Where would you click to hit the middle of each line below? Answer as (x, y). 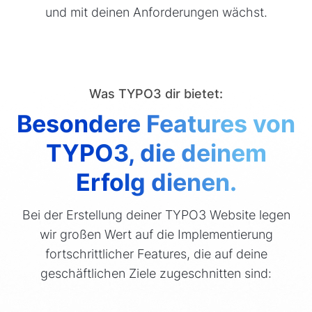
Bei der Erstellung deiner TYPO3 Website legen (156, 214)
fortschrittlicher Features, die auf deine (156, 253)
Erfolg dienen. (156, 182)
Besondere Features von (156, 124)
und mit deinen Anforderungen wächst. (156, 12)
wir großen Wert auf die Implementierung (156, 234)
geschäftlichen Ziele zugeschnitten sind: (156, 273)
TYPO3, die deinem (156, 153)
